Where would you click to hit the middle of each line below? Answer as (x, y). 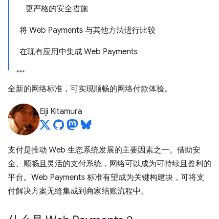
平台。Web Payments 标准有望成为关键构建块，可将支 (106, 177)
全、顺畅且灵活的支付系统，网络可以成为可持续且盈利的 (109, 164)
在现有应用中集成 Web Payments (79, 52)
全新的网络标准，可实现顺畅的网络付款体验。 (90, 89)
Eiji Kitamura (61, 111)
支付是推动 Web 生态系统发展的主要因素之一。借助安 (104, 150)
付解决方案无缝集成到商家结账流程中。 (78, 191)
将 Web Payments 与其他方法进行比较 (88, 30)
